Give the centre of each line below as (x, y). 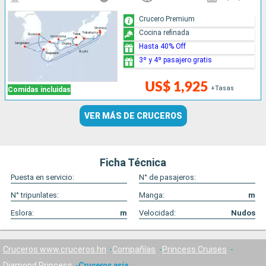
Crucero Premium (167, 19)
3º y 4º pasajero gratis (176, 60)
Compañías (134, 249)
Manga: (152, 195)
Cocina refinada (164, 32)
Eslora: (22, 213)
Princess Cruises (194, 249)
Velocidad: (157, 213)
